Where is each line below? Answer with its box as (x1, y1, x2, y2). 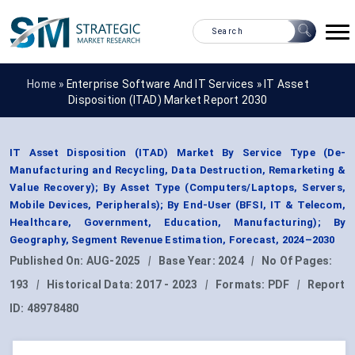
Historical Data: (47, 278, 136, 292)
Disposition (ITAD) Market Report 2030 (68, 93, 268, 106)
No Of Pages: (261, 254, 333, 268)
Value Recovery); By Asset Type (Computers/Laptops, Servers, (10, 181, 345, 194)
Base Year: (158, 254, 219, 268)
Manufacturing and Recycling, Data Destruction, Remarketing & (10, 164, 345, 177)
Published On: (10, 254, 86, 268)
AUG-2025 (86, 254, 141, 268)
